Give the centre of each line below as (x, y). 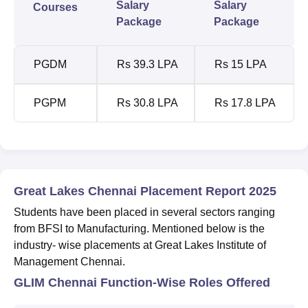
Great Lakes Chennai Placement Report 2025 (145, 191)
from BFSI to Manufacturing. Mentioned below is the (139, 228)
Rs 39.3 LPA (147, 64)
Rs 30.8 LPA (147, 102)
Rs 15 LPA (241, 64)
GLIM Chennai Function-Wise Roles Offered (142, 282)
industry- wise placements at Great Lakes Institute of (140, 245)
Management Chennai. (69, 261)
